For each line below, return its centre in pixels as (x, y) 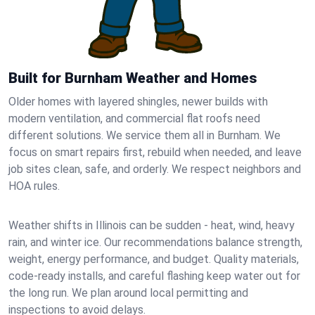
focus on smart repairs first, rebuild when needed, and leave (155, 152)
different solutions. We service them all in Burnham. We (144, 135)
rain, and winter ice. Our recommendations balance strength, (155, 242)
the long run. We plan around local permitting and (128, 293)
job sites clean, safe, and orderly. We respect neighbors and (155, 169)
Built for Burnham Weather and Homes (133, 78)
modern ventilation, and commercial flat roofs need (134, 118)
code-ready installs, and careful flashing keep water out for (154, 276)
